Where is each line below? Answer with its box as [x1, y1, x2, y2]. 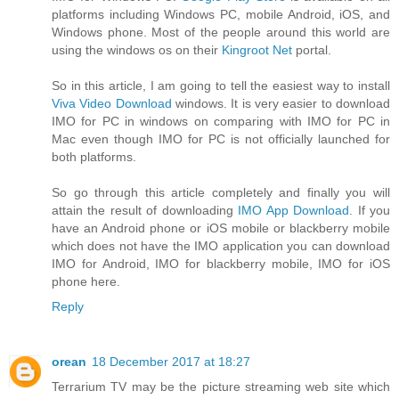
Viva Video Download [52, 96, 172, 111]
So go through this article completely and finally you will [52, 185, 390, 200]
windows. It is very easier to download [171, 96, 391, 111]
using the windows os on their [52, 43, 222, 58]
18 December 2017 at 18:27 [92, 354, 250, 370]
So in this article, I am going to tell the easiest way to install [52, 78, 390, 94]
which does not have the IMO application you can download [52, 239, 390, 254]
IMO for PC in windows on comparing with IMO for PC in [52, 114, 390, 129]
